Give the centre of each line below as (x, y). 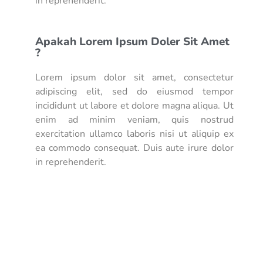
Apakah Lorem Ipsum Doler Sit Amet (132, 42)
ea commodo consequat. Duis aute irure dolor (134, 148)
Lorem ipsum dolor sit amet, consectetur (134, 78)
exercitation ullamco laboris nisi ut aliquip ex (134, 134)
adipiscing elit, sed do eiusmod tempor (134, 92)
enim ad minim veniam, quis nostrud (134, 120)
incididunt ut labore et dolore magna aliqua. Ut (134, 106)
